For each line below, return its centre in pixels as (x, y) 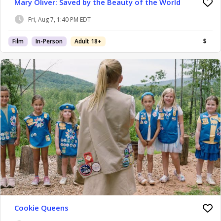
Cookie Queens (41, 208)
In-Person (49, 41)
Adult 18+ (88, 41)
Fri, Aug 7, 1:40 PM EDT (59, 19)
